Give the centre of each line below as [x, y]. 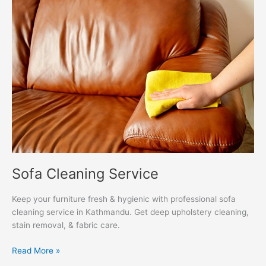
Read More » [36, 250]
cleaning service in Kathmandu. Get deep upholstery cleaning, [130, 212]
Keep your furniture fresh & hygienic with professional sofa [124, 199]
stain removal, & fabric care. [66, 225]
